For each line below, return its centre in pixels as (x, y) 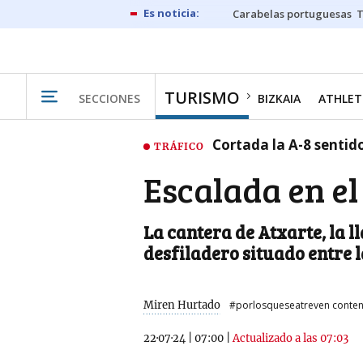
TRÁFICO (179, 146)
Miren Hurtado (182, 305)
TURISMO (202, 98)
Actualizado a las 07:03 (290, 339)
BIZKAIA (279, 98)
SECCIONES (109, 98)
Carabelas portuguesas (292, 14)
